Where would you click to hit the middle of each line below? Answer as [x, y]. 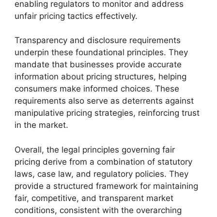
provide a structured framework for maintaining [106, 186]
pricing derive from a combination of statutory [103, 162]
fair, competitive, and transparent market [94, 198]
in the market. [41, 125]
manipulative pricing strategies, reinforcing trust [107, 113]
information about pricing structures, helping [101, 77]
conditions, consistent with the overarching [98, 210]
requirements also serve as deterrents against [104, 101]
